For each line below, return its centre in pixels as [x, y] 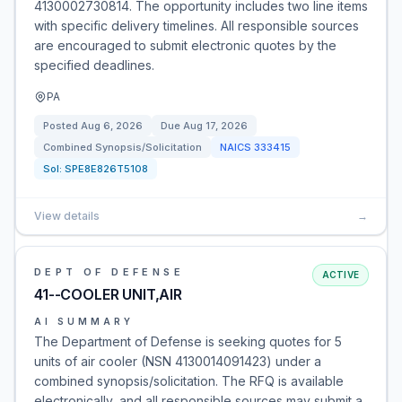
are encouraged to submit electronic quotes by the [185, 45]
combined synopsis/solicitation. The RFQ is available [189, 381]
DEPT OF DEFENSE [109, 272]
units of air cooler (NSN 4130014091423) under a [178, 361]
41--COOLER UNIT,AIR [108, 294]
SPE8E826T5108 [106, 169]
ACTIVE [340, 275]
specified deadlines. [94, 65]
